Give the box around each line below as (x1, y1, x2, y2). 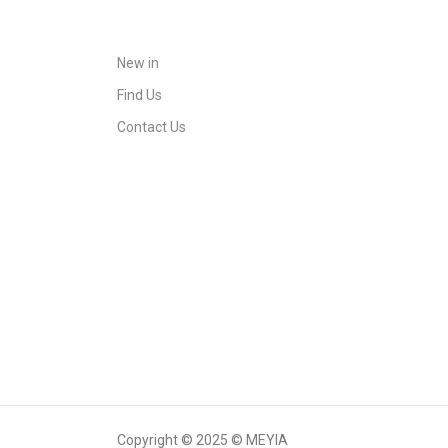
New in (117, 54, 159, 71)
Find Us (117, 86, 162, 103)
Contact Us (117, 118, 186, 135)
